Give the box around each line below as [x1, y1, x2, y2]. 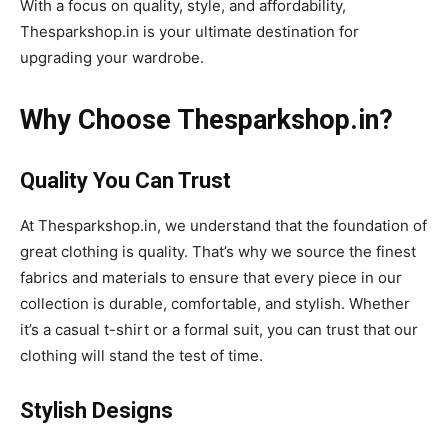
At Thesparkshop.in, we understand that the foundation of [20, 215, 427, 235]
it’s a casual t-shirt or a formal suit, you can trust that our [20, 319, 418, 339]
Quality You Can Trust [20, 167, 231, 193]
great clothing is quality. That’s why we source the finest [20, 241, 416, 261]
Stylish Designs [20, 397, 173, 423]
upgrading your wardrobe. [20, 47, 204, 67]
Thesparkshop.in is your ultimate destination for [20, 21, 359, 41]
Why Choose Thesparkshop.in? [20, 103, 393, 136]
